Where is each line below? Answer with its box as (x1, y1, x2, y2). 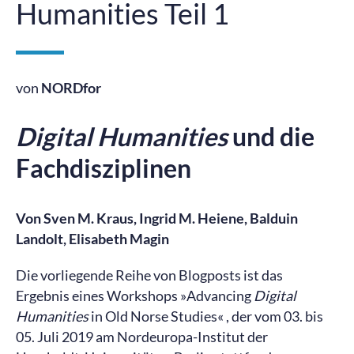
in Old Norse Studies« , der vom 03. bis (88, 307, 323, 325)
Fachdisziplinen (16, 153, 191, 183)
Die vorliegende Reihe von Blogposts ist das (16, 266, 283, 284)
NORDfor (41, 79, 101, 96)
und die (228, 121, 314, 152)
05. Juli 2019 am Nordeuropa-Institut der (16, 328, 268, 345)
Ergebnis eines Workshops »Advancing (16, 287, 254, 304)
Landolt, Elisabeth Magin (16, 230, 169, 247)
